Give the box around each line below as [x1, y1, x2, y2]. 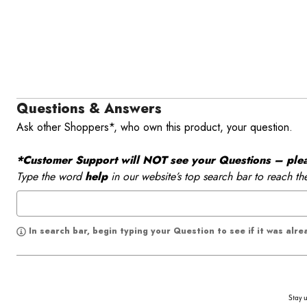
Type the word [16, 169, 85, 185]
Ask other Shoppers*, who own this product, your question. [16, 119, 296, 136]
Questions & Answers [16, 99, 162, 119]
